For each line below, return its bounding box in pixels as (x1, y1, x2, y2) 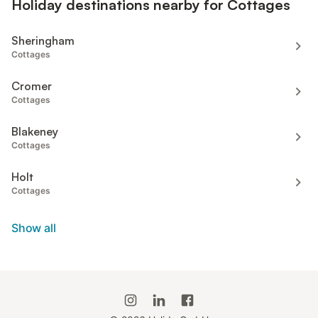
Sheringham (11, 33, 75, 48)
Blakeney (11, 124, 58, 138)
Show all (11, 220, 56, 235)
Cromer (11, 78, 52, 93)
